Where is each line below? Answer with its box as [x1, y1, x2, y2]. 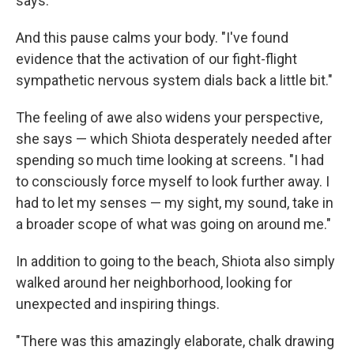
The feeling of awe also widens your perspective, [16, 108, 322, 126]
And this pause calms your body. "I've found [16, 28, 288, 46]
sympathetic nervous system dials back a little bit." [16, 71, 333, 88]
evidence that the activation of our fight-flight [16, 50, 297, 67]
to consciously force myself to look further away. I [16, 172, 330, 190]
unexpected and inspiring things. [16, 295, 220, 312]
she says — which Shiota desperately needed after [16, 130, 332, 147]
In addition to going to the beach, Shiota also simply [16, 252, 335, 269]
